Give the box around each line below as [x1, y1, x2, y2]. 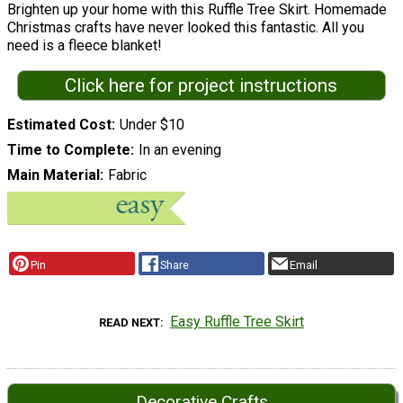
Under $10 [119, 115, 184, 133]
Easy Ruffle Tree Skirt [169, 312, 304, 330]
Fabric [107, 166, 147, 184]
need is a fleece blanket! [7, 37, 162, 55]
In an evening [138, 140, 221, 158]
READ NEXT [99, 315, 161, 329]
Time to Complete [7, 140, 130, 158]
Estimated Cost [7, 115, 112, 133]
